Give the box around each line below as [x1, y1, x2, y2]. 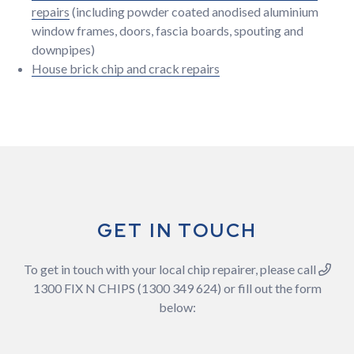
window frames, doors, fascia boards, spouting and [32, 23, 303, 38]
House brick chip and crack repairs [32, 61, 220, 76]
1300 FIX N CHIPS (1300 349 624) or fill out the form [32, 281, 322, 296]
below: [158, 299, 196, 314]
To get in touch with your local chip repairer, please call [23, 262, 318, 277]
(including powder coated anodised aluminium [70, 4, 318, 19]
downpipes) [32, 42, 95, 57]
